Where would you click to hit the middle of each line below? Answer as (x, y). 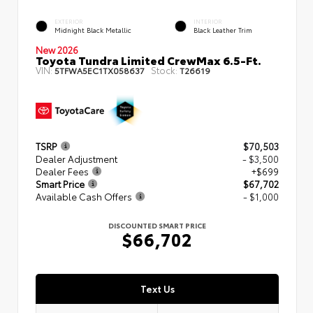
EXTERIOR (69, 21)
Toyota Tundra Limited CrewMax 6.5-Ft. (148, 59)
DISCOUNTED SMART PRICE (157, 225)
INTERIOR (208, 21)
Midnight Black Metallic (93, 29)
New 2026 (57, 49)
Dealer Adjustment (77, 158)
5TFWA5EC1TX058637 (100, 70)
